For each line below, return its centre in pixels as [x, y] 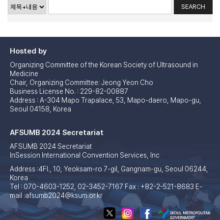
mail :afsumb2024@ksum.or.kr [56, 195]
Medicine [24, 74]
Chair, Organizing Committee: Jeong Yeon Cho [82, 82]
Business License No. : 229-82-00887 [69, 91]
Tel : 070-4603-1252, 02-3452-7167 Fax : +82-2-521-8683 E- [106, 187]
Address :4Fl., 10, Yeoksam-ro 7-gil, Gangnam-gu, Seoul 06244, [109, 169]
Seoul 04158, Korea [41, 109]
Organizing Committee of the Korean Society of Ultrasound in [104, 65]
